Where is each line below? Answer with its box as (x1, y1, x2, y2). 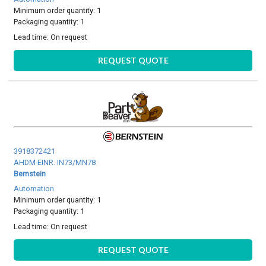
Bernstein (14, 169, 46, 179)
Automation (14, 184, 55, 194)
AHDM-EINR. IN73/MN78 (14, 158, 96, 167)
